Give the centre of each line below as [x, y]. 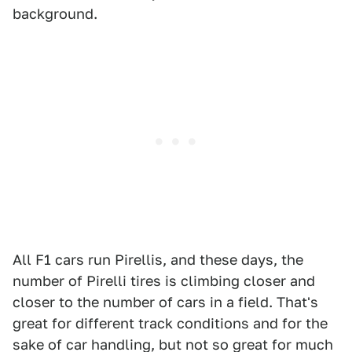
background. [55, 14]
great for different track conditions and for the [170, 323]
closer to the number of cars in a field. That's [165, 302]
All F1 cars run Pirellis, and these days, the [158, 260]
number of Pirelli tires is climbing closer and [164, 281]
